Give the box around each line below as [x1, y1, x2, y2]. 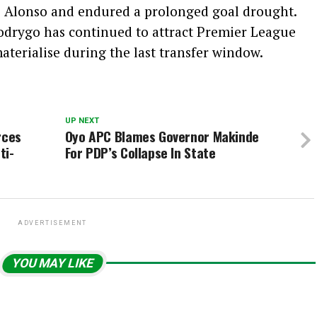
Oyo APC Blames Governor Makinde [64, 126, 259, 147]
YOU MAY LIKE [9, 256, 96, 271]
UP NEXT [64, 116, 99, 126]
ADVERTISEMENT [17, 219, 88, 227]
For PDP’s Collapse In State [64, 142, 216, 163]
